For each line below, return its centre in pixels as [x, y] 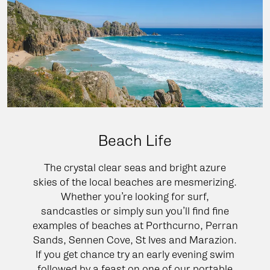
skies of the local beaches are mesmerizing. [135, 182]
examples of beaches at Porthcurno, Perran [135, 225]
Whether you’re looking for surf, [135, 196]
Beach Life [135, 140]
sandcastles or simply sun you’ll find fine [135, 211]
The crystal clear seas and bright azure [135, 167]
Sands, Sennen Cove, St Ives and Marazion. [135, 240]
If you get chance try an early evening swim [135, 254]
